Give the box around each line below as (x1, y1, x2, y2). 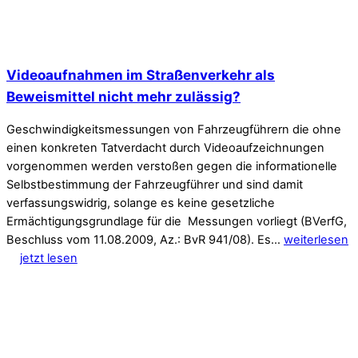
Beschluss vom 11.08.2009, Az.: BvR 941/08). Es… (6, 232, 284, 247)
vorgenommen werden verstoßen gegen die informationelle (6, 158, 337, 173)
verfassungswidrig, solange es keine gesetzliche (6, 195, 275, 210)
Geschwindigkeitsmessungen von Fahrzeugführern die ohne (6, 121, 341, 137)
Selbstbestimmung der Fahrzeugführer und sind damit (6, 177, 303, 192)
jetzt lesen (19, 250, 78, 265)
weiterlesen (284, 232, 348, 247)
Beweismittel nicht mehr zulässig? (6, 87, 241, 105)
